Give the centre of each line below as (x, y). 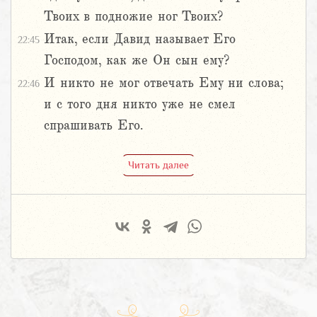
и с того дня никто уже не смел (140, 104)
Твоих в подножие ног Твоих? (133, 17)
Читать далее (158, 165)
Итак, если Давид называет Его (140, 39)
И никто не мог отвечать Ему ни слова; (164, 83)
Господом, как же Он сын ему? (137, 60)
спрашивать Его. (93, 126)
